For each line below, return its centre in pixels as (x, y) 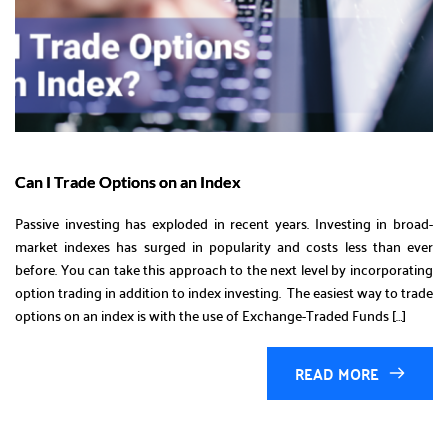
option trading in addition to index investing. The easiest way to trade (224, 291)
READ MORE (337, 373)
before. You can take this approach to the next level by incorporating (224, 268)
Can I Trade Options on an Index (128, 181)
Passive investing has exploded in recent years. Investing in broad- (224, 222)
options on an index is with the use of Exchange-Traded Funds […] (210, 314)
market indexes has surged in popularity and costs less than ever (224, 245)
